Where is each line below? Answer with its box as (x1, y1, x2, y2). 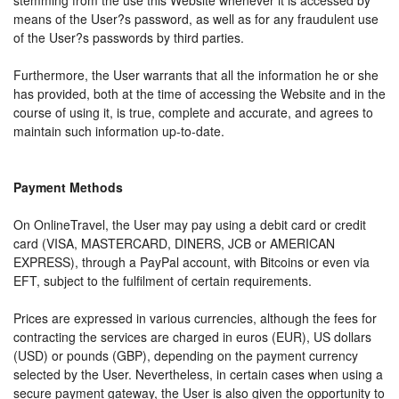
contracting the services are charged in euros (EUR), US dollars (13, 328, 371, 346)
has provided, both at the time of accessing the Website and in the (13, 85, 386, 102)
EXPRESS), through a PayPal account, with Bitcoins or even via (13, 253, 370, 271)
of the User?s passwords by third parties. (13, 28, 244, 46)
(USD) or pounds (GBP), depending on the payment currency (13, 346, 358, 364)
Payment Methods (13, 178, 123, 196)
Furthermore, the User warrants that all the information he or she (13, 66, 379, 84)
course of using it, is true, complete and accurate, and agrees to (13, 103, 373, 121)
